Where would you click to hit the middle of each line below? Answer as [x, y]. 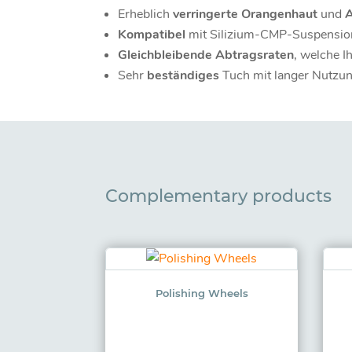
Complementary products [219, 196]
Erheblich [146, 14]
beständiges [183, 75]
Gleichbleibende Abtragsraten [206, 55]
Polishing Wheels [202, 293]
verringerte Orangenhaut [246, 14]
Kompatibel [152, 34]
